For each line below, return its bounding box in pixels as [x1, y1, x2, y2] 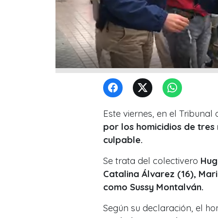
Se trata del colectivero [103, 155, 198, 166]
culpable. [103, 134, 143, 145]
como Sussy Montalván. [103, 181, 206, 193]
